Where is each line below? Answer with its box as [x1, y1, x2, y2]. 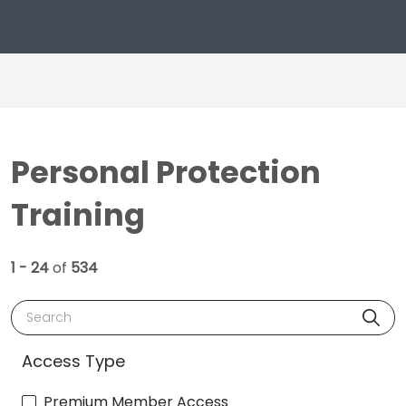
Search [19, 299, 70, 321]
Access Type [22, 349, 125, 372]
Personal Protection [11, 150, 321, 194]
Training [11, 193, 145, 237]
